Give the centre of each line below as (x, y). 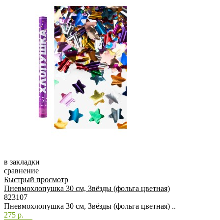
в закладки (22, 162)
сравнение (21, 171)
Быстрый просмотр (36, 180)
